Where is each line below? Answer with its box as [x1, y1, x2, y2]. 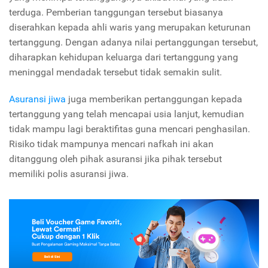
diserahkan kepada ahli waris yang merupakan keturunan [9, 21, 251, 33]
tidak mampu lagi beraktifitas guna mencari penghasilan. [9, 123, 250, 135]
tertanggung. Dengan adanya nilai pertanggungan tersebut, [9, 36, 258, 48]
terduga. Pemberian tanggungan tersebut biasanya [9, 6, 223, 18]
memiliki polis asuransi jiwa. [9, 167, 129, 179]
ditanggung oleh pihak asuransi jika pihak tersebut [9, 153, 222, 165]
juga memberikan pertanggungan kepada [66, 93, 242, 105]
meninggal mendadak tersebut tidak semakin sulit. [9, 66, 222, 78]
